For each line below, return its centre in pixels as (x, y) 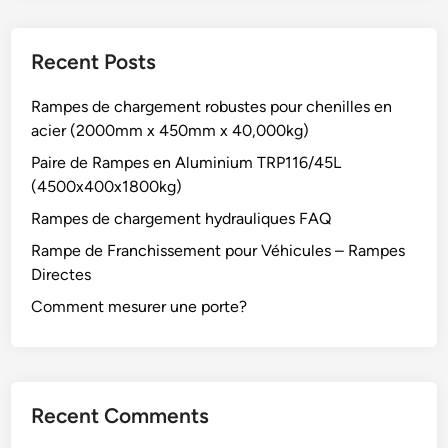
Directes (61, 274)
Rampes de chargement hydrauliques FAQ (181, 218)
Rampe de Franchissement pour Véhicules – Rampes (218, 250)
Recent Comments (120, 415)
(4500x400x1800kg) (107, 186)
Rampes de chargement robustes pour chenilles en (212, 106)
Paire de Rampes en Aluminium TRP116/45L (186, 162)
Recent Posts (94, 61)
